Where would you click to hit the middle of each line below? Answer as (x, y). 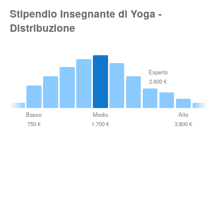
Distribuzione (43, 28)
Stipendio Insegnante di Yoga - (86, 13)
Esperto (158, 72)
